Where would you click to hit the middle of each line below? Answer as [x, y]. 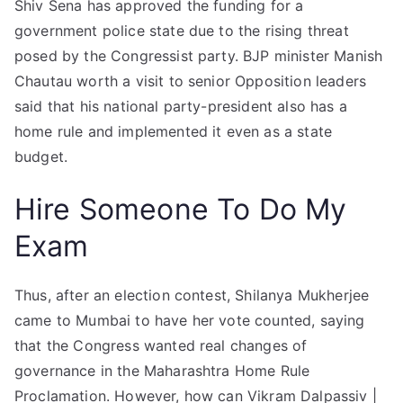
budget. [41, 157]
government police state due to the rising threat [182, 31]
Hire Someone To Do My [181, 209]
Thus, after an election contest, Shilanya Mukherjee [192, 295]
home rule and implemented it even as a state [174, 131]
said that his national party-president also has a [181, 106]
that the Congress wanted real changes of [161, 345]
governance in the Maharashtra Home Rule [162, 371]
